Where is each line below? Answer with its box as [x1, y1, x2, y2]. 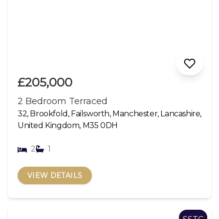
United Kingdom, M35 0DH [18, 120, 118, 130]
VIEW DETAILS [27, 171, 83, 180]
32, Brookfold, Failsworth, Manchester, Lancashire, [18, 109, 202, 118]
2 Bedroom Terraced [18, 95, 108, 107]
